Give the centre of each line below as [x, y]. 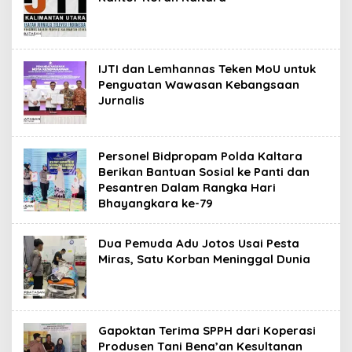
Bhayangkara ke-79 [156, 203]
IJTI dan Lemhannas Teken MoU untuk [207, 69]
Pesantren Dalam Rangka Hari [187, 187]
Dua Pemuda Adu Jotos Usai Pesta [199, 243]
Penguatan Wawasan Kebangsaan [199, 84]
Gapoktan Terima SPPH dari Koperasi [207, 330]
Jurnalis [121, 100]
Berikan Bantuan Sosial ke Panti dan [204, 172]
